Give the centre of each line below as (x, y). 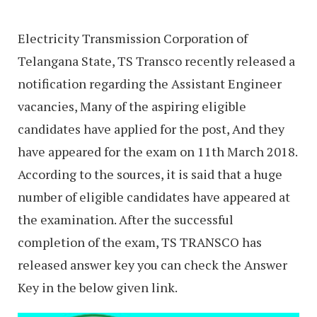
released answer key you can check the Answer (152, 265)
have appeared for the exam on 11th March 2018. (157, 152)
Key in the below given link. (98, 288)
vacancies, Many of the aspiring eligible (132, 106)
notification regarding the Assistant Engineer (150, 84)
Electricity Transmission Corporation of (133, 39)
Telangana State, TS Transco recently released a (156, 61)
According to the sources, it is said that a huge (150, 174)
